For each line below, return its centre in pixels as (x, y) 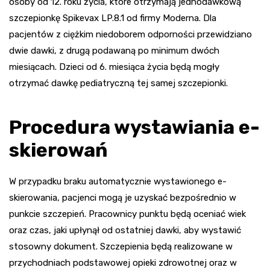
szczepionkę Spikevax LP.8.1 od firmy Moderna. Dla (113, 18)
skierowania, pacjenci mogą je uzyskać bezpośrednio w (123, 197)
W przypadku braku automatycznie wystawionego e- (118, 181)
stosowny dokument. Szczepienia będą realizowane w (121, 246)
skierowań (58, 150)
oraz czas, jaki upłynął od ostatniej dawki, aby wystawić (125, 230)
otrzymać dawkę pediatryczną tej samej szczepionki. (118, 83)
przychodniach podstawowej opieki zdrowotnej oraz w (123, 262)
